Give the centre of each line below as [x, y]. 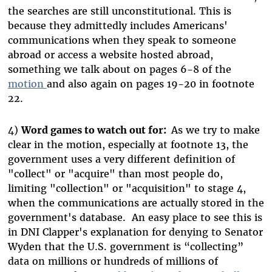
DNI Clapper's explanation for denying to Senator [141, 232]
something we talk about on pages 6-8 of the [119, 69]
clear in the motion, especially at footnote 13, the [128, 144]
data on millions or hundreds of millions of [113, 261]
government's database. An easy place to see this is [135, 217]
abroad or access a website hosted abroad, [110, 54]
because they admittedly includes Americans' [117, 25]
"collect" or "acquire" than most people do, [115, 173]
